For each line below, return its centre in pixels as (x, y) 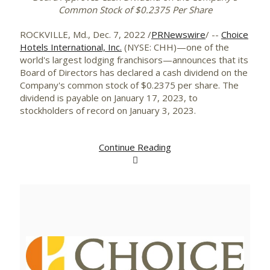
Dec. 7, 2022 (119, 34)
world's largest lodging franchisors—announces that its (134, 60)
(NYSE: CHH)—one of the (175, 47)
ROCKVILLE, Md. (54, 34)
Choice (235, 34)
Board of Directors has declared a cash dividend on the (134, 72)
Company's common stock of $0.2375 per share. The (129, 85)
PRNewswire (178, 34)
